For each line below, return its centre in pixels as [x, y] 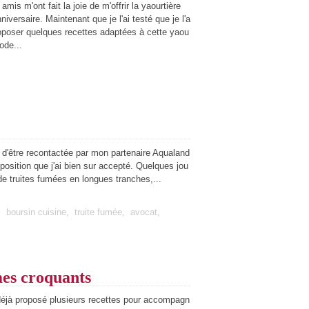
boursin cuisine [36, 212]
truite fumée [98, 212]
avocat [144, 212]
